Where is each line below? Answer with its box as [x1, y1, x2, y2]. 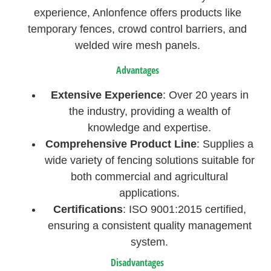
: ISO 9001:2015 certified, [122, 203, 246, 215]
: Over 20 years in [162, 88, 249, 101]
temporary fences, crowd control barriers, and [28, 23, 247, 36]
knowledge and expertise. [88, 121, 212, 134]
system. [131, 235, 169, 248]
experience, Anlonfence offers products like [33, 7, 241, 19]
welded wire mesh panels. [74, 39, 200, 52]
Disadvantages [111, 255, 165, 269]
